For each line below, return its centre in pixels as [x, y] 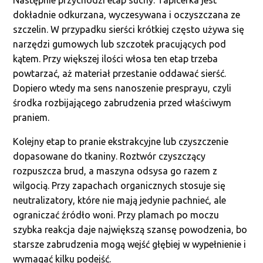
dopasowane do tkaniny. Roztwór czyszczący [109, 156]
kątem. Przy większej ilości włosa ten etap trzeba [116, 59]
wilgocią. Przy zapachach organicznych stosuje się [119, 186]
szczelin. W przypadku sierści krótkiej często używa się [129, 29]
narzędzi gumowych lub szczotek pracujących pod [120, 44]
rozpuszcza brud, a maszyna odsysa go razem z [115, 171]
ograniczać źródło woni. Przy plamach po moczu [116, 215]
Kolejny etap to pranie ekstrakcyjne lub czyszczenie [121, 141]
